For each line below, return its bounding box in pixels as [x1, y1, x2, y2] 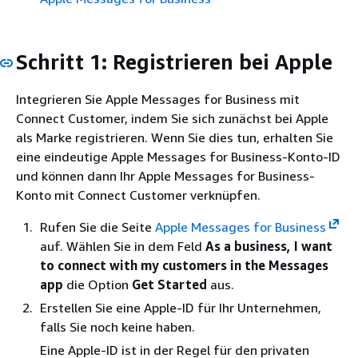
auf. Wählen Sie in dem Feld [40, 238, 205, 254]
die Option [63, 276, 132, 292]
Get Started [132, 276, 207, 292]
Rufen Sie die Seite [40, 219, 155, 235]
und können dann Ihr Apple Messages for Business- [16, 168, 315, 184]
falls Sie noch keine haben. [40, 319, 195, 335]
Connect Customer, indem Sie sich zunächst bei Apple [16, 110, 328, 126]
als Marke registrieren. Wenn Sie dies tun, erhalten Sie [16, 129, 333, 145]
